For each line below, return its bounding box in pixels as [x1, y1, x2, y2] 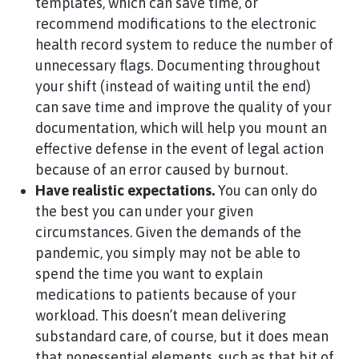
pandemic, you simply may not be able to [34, 244, 301, 261]
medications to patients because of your [34, 286, 296, 303]
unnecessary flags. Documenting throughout [34, 57, 321, 74]
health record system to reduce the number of [34, 36, 333, 53]
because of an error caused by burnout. [34, 161, 288, 178]
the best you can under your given [34, 203, 253, 220]
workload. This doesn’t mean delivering [34, 307, 286, 324]
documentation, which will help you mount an [34, 119, 327, 136]
